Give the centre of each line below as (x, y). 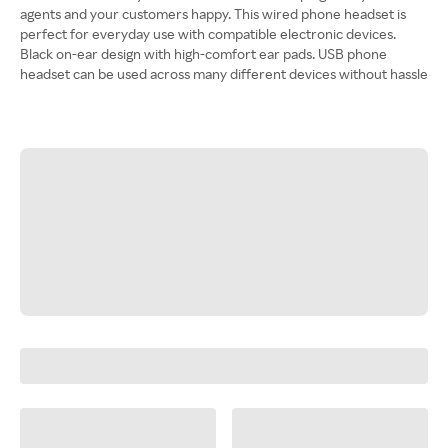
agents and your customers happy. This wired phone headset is (213, 13)
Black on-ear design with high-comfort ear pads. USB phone (203, 53)
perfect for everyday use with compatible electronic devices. (208, 33)
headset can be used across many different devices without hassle (224, 73)
